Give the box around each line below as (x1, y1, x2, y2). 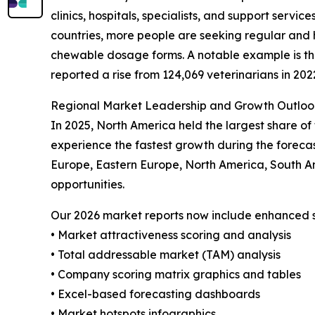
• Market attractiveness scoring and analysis (51, 228, 291, 243)
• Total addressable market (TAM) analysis (51, 247, 281, 262)
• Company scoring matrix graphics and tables (51, 267, 301, 282)
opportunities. (51, 177, 124, 192)
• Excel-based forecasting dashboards (51, 287, 260, 302)
